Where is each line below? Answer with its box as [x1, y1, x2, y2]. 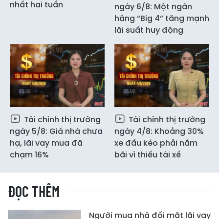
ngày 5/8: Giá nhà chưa [10, 126, 103, 137]
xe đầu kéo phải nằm [114, 137, 197, 149]
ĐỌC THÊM [8, 182, 60, 200]
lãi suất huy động [114, 24, 183, 36]
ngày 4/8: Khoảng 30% [114, 126, 204, 137]
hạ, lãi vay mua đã [10, 137, 83, 149]
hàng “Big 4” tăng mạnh [114, 12, 209, 24]
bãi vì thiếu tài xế [114, 149, 181, 160]
